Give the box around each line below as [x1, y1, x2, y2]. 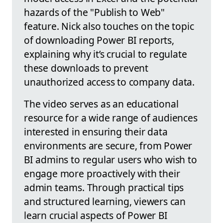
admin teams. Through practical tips [24, 181, 184, 195]
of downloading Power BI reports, [24, 33, 174, 47]
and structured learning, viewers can [24, 195, 186, 209]
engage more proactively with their [24, 167, 180, 181]
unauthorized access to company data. [24, 75, 195, 89]
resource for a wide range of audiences [24, 111, 198, 125]
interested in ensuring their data [24, 125, 168, 139]
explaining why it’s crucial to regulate [24, 47, 187, 61]
